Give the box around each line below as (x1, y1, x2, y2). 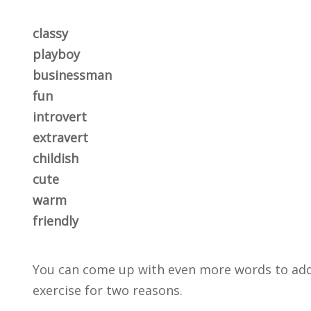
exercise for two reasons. (33, 282, 183, 299)
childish (33, 150, 78, 167)
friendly (33, 212, 78, 229)
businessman (33, 67, 112, 83)
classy (33, 25, 68, 42)
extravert (33, 129, 88, 146)
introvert (33, 108, 87, 125)
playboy (33, 46, 80, 62)
